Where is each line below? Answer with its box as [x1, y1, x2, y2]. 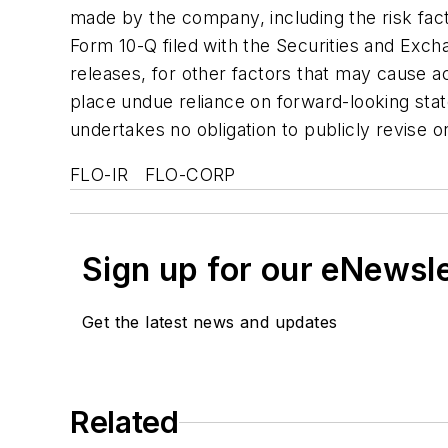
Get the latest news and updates [82, 312, 338, 333]
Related [70, 404, 179, 441]
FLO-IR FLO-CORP [70, 164, 236, 186]
